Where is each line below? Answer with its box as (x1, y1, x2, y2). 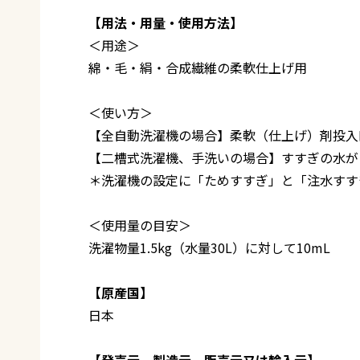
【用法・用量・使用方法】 (88, 12, 243, 32)
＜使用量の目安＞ (88, 215, 191, 235)
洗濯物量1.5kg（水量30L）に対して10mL (88, 237, 330, 257)
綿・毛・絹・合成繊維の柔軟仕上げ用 (88, 57, 307, 77)
